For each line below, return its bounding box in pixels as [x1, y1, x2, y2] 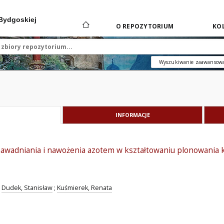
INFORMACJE [115, 111, 150, 118]
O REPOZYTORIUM [115, 22, 173, 30]
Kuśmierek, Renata [57, 183, 112, 192]
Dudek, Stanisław [1, 183, 52, 192]
